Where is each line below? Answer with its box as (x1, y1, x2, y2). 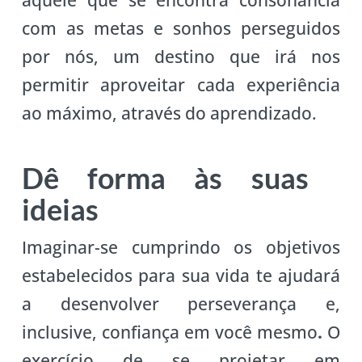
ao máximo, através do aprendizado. (21, 101, 317, 124)
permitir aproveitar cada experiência (21, 73, 341, 96)
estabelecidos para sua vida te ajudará (21, 263, 341, 287)
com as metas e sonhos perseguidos (21, 16, 341, 40)
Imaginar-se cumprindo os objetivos (21, 235, 341, 259)
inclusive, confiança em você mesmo (21, 320, 318, 343)
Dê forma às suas (21, 159, 309, 196)
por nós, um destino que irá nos (21, 44, 341, 68)
